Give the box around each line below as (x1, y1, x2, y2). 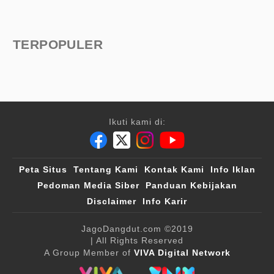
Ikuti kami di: (108, 117, 166, 127)
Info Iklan (210, 165, 256, 174)
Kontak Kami (144, 165, 204, 174)
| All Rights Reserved (91, 235, 183, 245)
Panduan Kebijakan (145, 180, 237, 190)
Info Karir (143, 196, 187, 206)
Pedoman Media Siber (37, 180, 139, 190)
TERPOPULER (13, 37, 103, 51)
